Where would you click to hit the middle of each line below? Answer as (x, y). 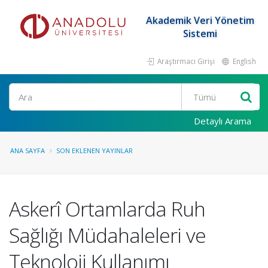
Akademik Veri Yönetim (200, 20)
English (243, 61)
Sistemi (200, 33)
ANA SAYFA (28, 150)
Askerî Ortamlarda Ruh (107, 209)
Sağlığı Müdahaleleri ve (107, 235)
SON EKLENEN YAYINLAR (95, 150)
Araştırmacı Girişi (185, 61)
